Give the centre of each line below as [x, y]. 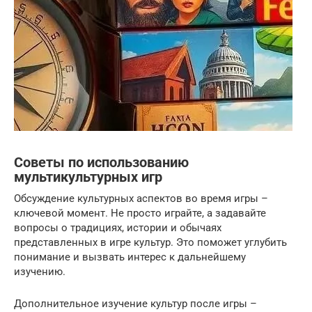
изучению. [40, 272]
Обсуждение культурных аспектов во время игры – [141, 198]
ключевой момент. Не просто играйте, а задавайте [140, 213]
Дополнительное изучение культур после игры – [135, 304]
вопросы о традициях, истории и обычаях [118, 228]
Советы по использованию [101, 163]
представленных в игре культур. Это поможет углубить [150, 242]
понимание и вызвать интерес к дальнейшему [130, 257]
